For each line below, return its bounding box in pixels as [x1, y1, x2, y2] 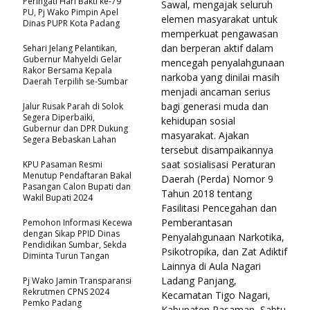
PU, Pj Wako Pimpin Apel [23, 6, 118, 18]
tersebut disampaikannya [161, 143, 273, 156]
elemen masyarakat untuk [161, 12, 277, 26]
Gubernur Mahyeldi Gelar [23, 53, 122, 65]
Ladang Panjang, [161, 273, 237, 287]
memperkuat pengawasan [161, 26, 278, 40]
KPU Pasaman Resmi [23, 158, 102, 170]
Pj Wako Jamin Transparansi [23, 274, 131, 286]
